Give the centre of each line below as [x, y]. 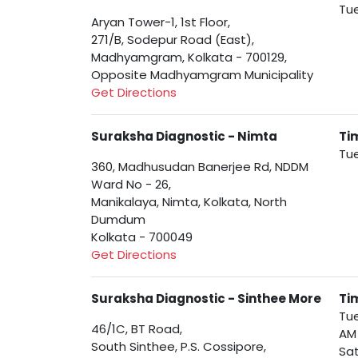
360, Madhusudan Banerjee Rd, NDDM [200, 167]
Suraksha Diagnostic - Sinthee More [206, 299]
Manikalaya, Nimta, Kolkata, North [189, 202]
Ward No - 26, [131, 185]
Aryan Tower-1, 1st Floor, [161, 22]
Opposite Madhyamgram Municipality [202, 75]
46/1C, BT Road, [137, 329]
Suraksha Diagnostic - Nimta [184, 137]
